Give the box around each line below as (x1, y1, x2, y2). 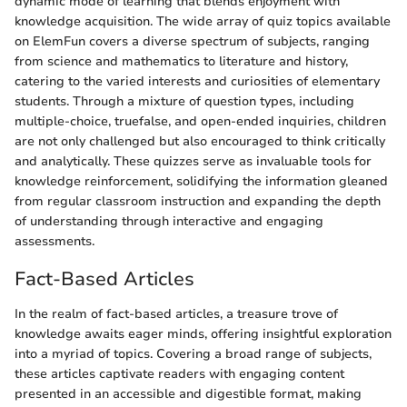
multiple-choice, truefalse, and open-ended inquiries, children (15, 113, 386, 130)
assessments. (15, 233, 94, 250)
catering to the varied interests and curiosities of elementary (15, 73, 380, 90)
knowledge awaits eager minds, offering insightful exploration (15, 324, 392, 342)
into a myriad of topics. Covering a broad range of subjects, (15, 344, 372, 362)
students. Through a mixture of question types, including (15, 93, 354, 110)
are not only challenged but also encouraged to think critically (15, 133, 385, 150)
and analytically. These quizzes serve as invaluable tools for (15, 153, 372, 170)
